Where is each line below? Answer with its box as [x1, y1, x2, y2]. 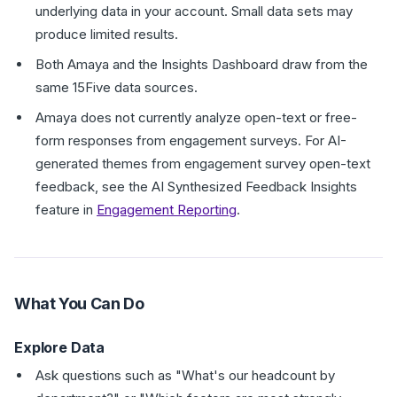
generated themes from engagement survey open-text [35, 155, 370, 172]
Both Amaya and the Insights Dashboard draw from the [35, 56, 368, 73]
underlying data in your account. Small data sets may [35, 3, 353, 19]
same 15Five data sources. [35, 79, 198, 96]
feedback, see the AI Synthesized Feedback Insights [35, 178, 357, 195]
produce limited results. [35, 26, 178, 43]
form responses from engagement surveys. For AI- [35, 132, 346, 149]
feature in [35, 201, 97, 218]
